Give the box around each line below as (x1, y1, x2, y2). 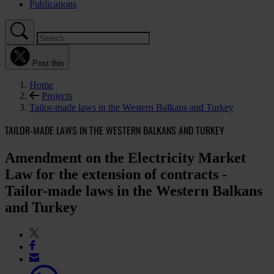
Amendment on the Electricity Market (5, 150, 246, 166)
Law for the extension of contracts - (5, 166, 227, 183)
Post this (32, 59, 64, 68)
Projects (42, 91, 72, 101)
